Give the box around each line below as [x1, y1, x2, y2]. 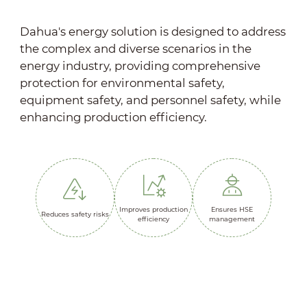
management [209, 214, 256, 223]
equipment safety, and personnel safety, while [19, 93, 281, 107]
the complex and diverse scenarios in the [19, 41, 251, 56]
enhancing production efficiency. [19, 110, 207, 124]
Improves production [119, 205, 188, 213]
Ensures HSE [211, 205, 254, 213]
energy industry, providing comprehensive [19, 58, 260, 73]
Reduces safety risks [40, 210, 109, 218]
